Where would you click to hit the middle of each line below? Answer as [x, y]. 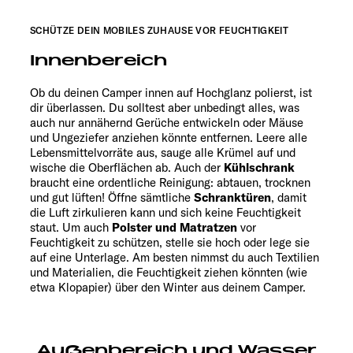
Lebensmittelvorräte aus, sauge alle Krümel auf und [163, 153]
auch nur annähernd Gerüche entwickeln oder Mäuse [167, 123]
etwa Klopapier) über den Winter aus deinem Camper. [168, 288]
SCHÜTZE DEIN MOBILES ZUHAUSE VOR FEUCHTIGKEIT [160, 31]
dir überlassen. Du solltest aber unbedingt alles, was [165, 108]
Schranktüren [232, 198]
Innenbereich [98, 61]
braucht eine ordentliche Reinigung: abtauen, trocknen [170, 183]
